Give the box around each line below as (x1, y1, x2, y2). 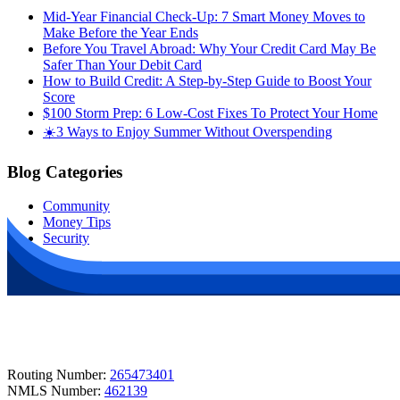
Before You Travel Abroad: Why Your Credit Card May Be (43, 40, 376, 56)
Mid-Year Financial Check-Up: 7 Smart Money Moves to (43, 8, 365, 24)
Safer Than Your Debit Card (43, 56, 202, 72)
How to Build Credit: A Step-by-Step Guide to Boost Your (43, 72, 371, 88)
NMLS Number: (7, 382, 104, 398)
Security (43, 230, 89, 246)
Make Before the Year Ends (43, 24, 198, 40)
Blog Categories (7, 162, 122, 181)
